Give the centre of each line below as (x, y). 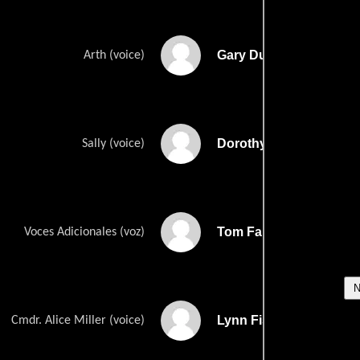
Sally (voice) (113, 144)
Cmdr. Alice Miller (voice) (78, 321)
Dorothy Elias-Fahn (276, 144)
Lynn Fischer (257, 321)
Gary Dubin (252, 55)
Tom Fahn (247, 232)
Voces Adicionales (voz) (84, 233)
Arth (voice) (114, 56)
